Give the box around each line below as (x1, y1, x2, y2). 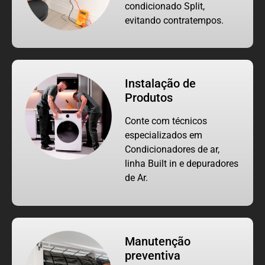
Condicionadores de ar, (125, 144, 220, 156)
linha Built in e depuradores (125, 158, 239, 170)
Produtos (125, 91, 173, 105)
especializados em (125, 130, 203, 141)
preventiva (125, 248, 181, 263)
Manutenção (125, 234, 191, 248)
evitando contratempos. (125, 14, 224, 26)
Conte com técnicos (125, 115, 208, 127)
